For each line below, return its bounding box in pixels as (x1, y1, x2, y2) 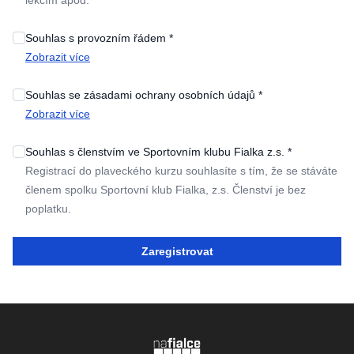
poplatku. (25, 201, 71, 215)
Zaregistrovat (141, 244, 213, 258)
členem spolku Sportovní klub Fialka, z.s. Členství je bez (25, 183, 306, 196)
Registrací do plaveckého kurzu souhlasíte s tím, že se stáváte (25, 164, 337, 177)
